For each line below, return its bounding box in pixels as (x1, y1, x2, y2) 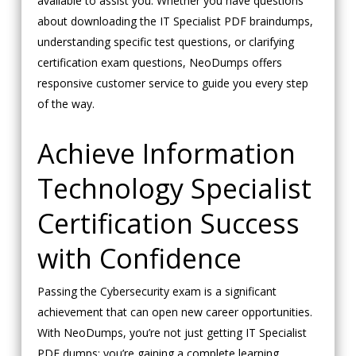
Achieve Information (37, 135, 296, 172)
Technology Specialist (37, 170, 311, 207)
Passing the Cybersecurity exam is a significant (37, 284, 277, 300)
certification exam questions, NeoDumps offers (37, 55, 282, 71)
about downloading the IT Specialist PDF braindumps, (37, 14, 313, 29)
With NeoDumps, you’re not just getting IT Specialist (37, 325, 307, 341)
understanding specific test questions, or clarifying (37, 34, 294, 50)
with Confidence (37, 240, 242, 277)
